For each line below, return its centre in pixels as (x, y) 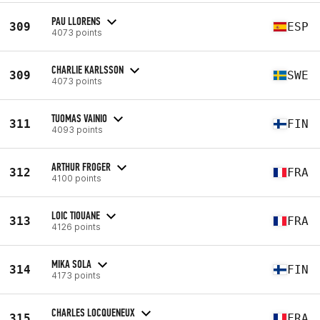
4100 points (76, 178)
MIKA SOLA (71, 264)
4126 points (76, 226)
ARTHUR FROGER (81, 166)
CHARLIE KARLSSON (87, 69)
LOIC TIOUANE (76, 215)
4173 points (76, 275)
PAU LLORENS (76, 21)
